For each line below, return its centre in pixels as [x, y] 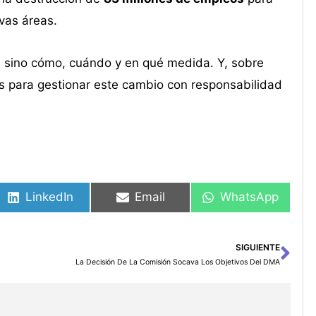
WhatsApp [250, 197]
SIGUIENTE [257, 247]
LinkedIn [50, 197]
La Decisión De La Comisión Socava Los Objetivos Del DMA [177, 262]
